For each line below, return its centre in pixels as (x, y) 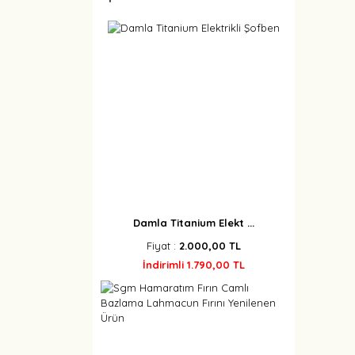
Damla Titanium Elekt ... (194, 223)
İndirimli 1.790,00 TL (194, 265)
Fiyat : (163, 246)
